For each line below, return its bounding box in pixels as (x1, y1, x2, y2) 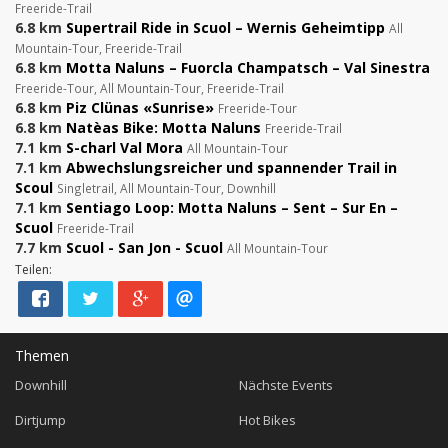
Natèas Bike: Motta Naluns (66, 118, 261, 138)
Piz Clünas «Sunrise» (66, 98, 214, 118)
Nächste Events (239, 376, 333, 395)
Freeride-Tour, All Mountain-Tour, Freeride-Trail (15, 80, 284, 97)
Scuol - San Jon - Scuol (66, 238, 223, 258)
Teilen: (15, 261, 52, 279)
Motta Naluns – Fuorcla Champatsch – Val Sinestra (66, 58, 430, 78)
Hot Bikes (239, 411, 296, 430)
